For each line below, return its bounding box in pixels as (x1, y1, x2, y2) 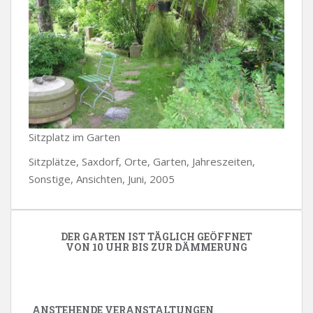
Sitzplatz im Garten (29, 130, 120, 144)
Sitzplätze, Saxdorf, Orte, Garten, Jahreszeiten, (29, 154, 255, 168)
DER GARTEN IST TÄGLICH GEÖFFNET (61, 230, 252, 243)
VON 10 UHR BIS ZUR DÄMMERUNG (66, 240, 247, 254)
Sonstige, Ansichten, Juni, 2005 (29, 172, 175, 186)
